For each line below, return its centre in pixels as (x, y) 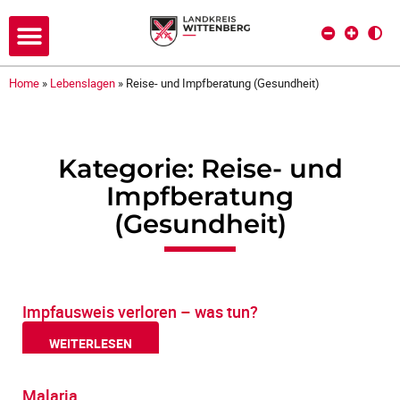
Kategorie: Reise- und (200, 168)
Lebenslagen (83, 83)
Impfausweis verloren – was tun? (140, 311)
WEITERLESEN (91, 343)
